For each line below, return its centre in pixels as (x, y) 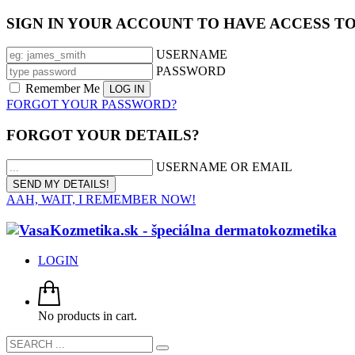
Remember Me (63, 89)
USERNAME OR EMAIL (224, 166)
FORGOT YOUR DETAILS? (103, 136)
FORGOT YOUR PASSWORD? (92, 105)
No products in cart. (88, 316)
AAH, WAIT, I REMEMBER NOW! (101, 199)
